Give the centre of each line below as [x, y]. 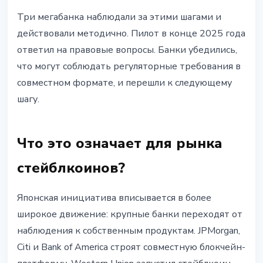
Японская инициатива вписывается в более [114, 198]
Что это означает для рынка [120, 144]
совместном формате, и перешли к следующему [124, 83]
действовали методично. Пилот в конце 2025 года [131, 34]
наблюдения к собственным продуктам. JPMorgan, [129, 231]
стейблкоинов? [71, 168]
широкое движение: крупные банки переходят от [130, 215]
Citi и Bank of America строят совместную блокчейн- [131, 247]
